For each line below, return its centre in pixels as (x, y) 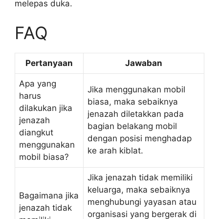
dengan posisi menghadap (140, 138)
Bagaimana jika (49, 195)
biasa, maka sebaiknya (133, 101)
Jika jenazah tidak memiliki (140, 177)
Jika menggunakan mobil (136, 89)
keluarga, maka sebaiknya (139, 189)
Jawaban (144, 63)
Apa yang (38, 83)
